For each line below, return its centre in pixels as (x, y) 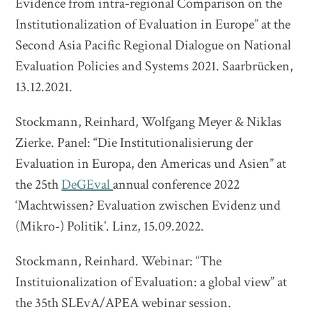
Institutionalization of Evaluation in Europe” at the (153, 24)
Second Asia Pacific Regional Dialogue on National (154, 45)
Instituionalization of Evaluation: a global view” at (151, 282)
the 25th (39, 185)
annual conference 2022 (177, 185)
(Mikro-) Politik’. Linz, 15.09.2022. (110, 226)
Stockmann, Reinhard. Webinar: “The (119, 261)
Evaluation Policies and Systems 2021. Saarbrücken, (155, 66)
